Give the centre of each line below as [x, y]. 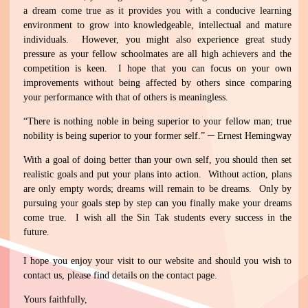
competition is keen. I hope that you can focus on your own [157, 69]
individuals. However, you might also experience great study [157, 40]
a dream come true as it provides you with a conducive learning [157, 11]
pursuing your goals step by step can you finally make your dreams [157, 203]
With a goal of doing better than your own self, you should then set [157, 160]
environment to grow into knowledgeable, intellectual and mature [157, 25]
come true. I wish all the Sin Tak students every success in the [157, 218]
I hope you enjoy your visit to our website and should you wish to [157, 261]
